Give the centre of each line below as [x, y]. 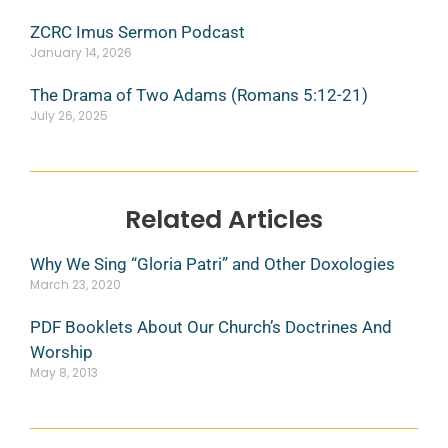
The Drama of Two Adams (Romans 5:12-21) [199, 94]
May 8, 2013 [64, 372]
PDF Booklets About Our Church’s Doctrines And [211, 326]
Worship [61, 351]
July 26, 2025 [69, 115]
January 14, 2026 [81, 52]
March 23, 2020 [75, 284]
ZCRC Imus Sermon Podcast [137, 31]
